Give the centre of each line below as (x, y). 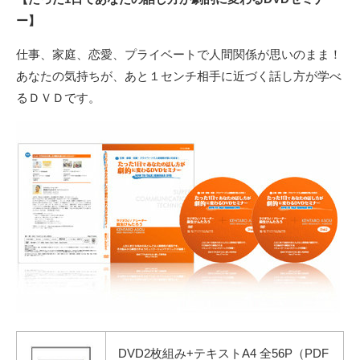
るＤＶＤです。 (58, 98)
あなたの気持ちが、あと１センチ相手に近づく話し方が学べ (179, 76)
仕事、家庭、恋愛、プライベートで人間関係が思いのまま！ (179, 55)
